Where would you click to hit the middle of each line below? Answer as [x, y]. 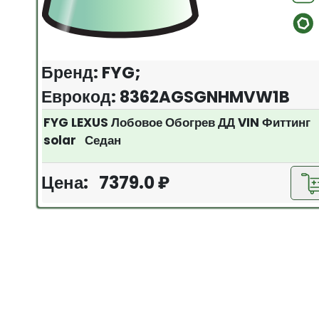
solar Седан [83, 140]
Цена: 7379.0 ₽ [106, 182]
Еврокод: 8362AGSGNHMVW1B [166, 96]
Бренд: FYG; [91, 72]
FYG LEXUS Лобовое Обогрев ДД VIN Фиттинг [177, 122]
